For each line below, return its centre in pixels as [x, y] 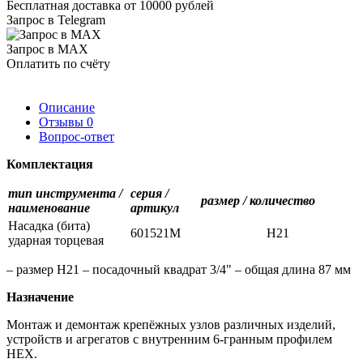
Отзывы [63, 122]
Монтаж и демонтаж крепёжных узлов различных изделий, [171, 324]
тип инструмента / [65, 193]
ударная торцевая [56, 240]
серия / [149, 193]
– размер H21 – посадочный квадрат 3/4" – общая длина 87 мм [179, 269]
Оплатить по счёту [58, 63]
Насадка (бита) [49, 225]
